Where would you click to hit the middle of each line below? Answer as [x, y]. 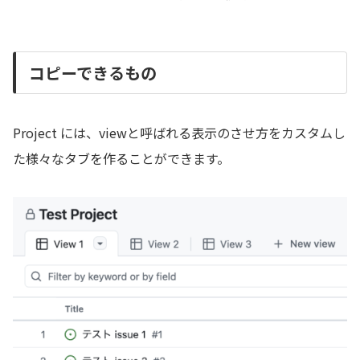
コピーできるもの [93, 73]
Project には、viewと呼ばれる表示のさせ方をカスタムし [179, 133]
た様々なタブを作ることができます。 [121, 159]
